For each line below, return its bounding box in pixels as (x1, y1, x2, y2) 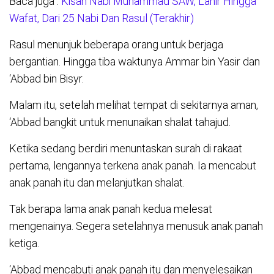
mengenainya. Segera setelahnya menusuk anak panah (9, 220, 263, 233)
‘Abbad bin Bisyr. (9, 72, 84, 86)
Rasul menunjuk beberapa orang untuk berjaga (9, 38, 223, 51)
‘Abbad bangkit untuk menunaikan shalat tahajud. (9, 116, 231, 129)
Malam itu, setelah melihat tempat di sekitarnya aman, (9, 98, 258, 112)
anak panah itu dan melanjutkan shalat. (9, 176, 185, 190)
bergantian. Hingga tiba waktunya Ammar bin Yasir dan (9, 55, 260, 68)
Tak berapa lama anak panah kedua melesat (9, 202, 212, 216)
